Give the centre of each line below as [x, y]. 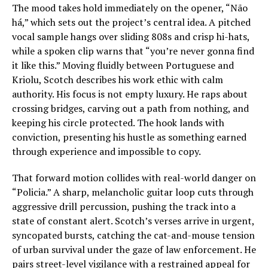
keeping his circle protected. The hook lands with [118, 123]
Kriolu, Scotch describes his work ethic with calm [118, 80]
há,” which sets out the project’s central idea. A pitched [131, 22]
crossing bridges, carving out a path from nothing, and [130, 108]
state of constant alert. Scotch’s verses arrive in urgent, [133, 221]
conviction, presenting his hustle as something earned [129, 137]
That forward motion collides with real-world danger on [134, 178]
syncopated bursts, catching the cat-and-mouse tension [133, 235]
